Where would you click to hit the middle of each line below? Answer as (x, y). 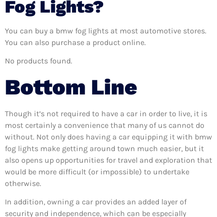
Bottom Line (71, 87)
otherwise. (24, 183)
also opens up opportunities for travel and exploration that (108, 160)
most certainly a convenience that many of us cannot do (105, 125)
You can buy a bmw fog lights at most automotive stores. (106, 31)
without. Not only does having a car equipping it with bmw (108, 137)
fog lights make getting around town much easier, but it (104, 148)
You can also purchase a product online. (75, 42)
